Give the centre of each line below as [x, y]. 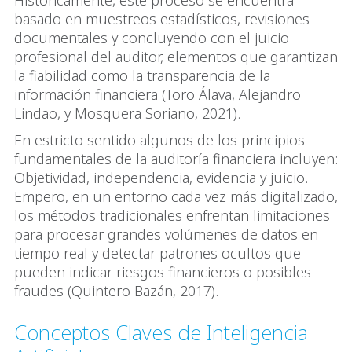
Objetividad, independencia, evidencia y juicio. [161, 177]
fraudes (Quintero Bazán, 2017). [116, 290]
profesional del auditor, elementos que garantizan [176, 56]
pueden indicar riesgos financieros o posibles [163, 271]
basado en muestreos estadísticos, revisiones [162, 18]
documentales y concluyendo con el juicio [152, 37]
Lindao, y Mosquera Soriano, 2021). [127, 113]
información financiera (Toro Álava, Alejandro [158, 94]
